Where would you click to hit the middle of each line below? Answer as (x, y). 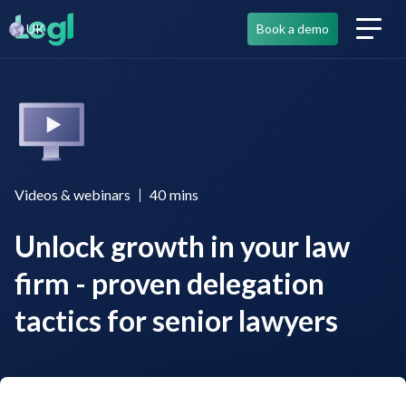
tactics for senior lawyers (176, 320)
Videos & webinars (72, 194)
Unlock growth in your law (182, 246)
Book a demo (293, 29)
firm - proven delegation (169, 283)
